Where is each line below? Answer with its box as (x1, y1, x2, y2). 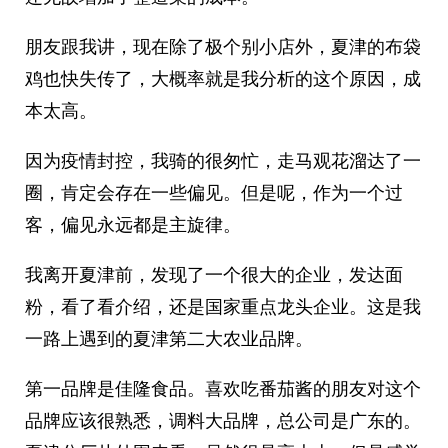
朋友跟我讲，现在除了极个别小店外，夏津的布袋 (25, 34, 421, 59)
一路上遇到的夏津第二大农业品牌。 (25, 326, 313, 351)
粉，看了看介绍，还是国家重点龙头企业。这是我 (25, 294, 421, 319)
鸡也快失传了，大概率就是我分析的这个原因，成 (25, 66, 421, 91)
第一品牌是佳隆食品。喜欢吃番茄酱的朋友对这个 (25, 376, 421, 401)
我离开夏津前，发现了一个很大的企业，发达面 (25, 262, 403, 287)
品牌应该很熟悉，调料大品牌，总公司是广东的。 (25, 408, 421, 433)
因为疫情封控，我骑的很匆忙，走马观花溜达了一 (25, 148, 421, 173)
